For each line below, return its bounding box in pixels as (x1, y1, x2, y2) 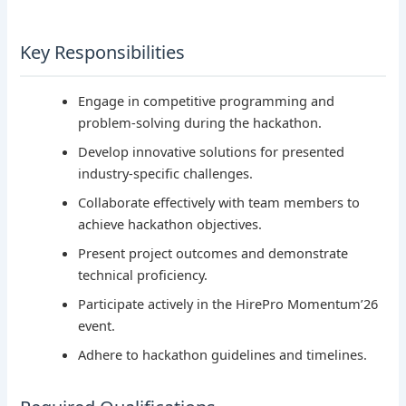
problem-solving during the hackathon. (78, 112, 323, 131)
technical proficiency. (78, 265, 208, 284)
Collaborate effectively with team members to (78, 192, 361, 211)
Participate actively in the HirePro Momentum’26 (78, 294, 379, 313)
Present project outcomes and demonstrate (78, 243, 349, 262)
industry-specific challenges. (78, 163, 254, 182)
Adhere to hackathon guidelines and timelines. (78, 344, 368, 363)
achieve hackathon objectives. (78, 214, 263, 233)
